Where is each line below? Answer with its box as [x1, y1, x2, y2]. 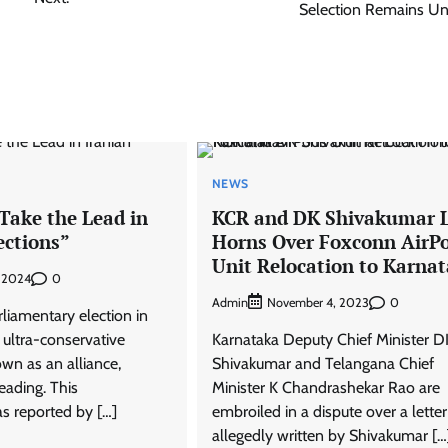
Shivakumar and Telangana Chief [211, 354, 434, 374]
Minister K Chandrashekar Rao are [211, 378, 440, 398]
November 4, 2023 [266, 295, 369, 311]
